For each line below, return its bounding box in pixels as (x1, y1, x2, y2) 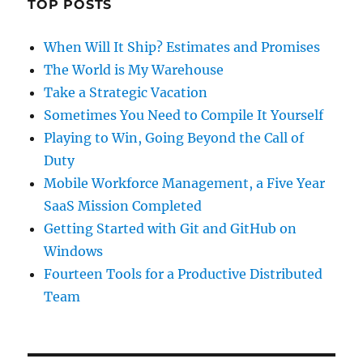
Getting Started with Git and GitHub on (44, 220, 297, 237)
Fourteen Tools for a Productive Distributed (44, 266, 323, 283)
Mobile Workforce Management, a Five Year (44, 175, 326, 192)
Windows (44, 243, 104, 260)
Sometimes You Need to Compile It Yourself (44, 107, 324, 124)
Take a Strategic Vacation (44, 84, 208, 101)
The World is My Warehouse (44, 62, 224, 79)
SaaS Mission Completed (44, 198, 203, 215)
